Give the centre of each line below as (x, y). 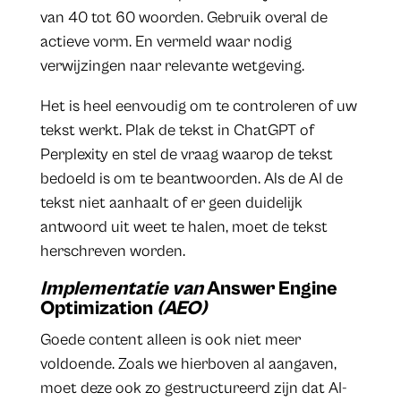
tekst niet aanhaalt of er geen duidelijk (171, 203)
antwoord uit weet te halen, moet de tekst (183, 227)
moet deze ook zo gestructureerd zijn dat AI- (193, 388)
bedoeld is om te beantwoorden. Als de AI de (191, 179)
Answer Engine (272, 289)
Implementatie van (123, 289)
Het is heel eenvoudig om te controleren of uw (198, 107)
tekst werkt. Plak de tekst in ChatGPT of (177, 131)
